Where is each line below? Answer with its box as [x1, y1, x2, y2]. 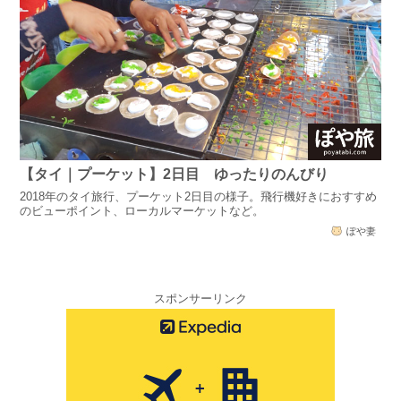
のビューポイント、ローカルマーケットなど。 [20, 203, 265, 218]
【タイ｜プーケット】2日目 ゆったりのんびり [20, 166, 329, 183]
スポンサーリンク [154, 292, 247, 306]
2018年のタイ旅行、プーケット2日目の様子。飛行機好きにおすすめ [20, 189, 378, 203]
